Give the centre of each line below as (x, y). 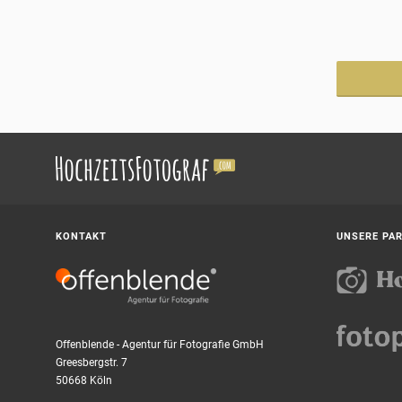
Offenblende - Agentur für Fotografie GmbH (160, 345)
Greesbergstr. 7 (92, 363)
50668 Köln (84, 381)
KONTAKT (81, 237)
